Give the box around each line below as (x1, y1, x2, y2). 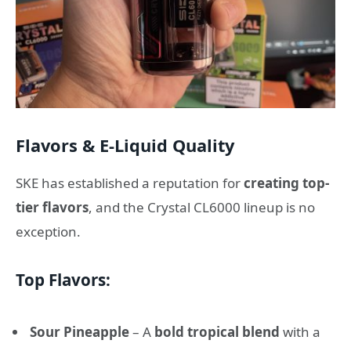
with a (280, 323, 320, 342)
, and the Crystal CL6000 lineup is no (89, 197, 315, 216)
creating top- (244, 173, 329, 192)
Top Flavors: (16, 269, 110, 291)
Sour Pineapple (30, 323, 129, 342)
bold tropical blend (154, 323, 280, 342)
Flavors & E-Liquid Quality (16, 133, 234, 157)
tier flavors (16, 197, 89, 216)
